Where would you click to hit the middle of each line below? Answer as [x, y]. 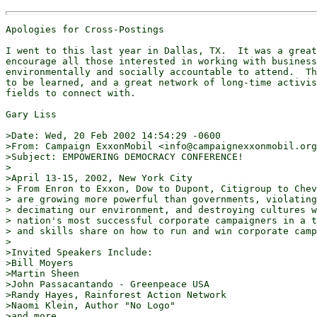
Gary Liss [31, 114]
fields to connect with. [71, 93]
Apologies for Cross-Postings [85, 29]
